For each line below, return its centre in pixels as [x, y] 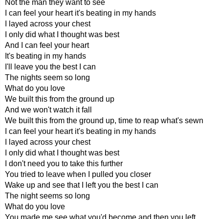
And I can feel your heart [47, 45]
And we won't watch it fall [48, 110]
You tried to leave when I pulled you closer [78, 174]
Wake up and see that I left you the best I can [82, 185]
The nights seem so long [47, 77]
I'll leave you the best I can [50, 67]
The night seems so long [47, 196]
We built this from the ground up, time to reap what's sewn [104, 120]
